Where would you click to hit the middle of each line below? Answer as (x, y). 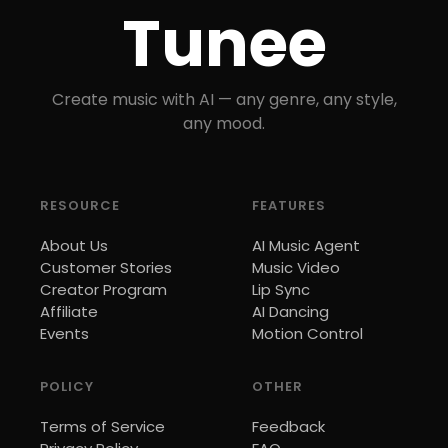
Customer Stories (106, 267)
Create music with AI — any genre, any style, (224, 99)
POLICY (67, 386)
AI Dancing (290, 311)
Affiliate (69, 311)
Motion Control (307, 333)
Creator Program (103, 289)
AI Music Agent (306, 245)
